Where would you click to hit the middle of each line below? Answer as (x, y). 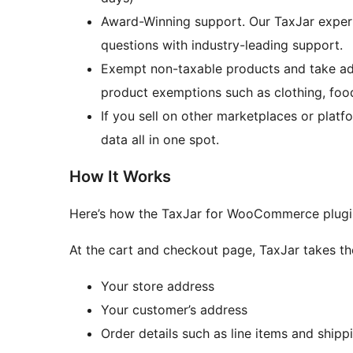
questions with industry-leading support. (222, 45)
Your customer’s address (174, 310)
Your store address (158, 286)
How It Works (120, 177)
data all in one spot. (160, 140)
